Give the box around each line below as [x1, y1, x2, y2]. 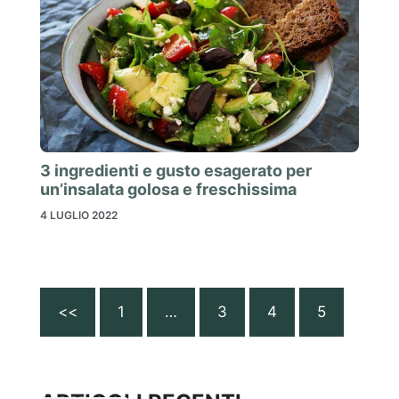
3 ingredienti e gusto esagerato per [40, 160, 312, 180]
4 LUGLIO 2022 [40, 208, 118, 222]
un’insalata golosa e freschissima [40, 179, 297, 199]
